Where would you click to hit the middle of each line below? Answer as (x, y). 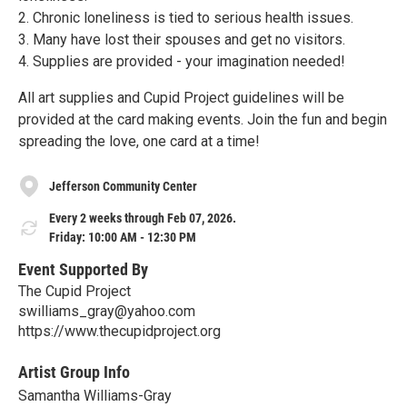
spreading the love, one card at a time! (139, 142)
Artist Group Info (74, 372)
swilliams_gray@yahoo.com (107, 311)
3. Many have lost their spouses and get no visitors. (182, 40)
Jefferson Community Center (123, 186)
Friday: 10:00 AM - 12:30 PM (123, 238)
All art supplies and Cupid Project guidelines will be (181, 98)
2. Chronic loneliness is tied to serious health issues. (186, 18)
